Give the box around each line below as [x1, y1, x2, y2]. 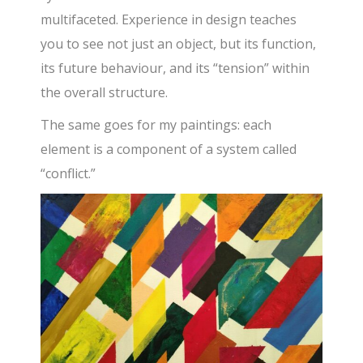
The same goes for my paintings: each [41, 115, 272, 134]
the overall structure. [41, 83, 169, 101]
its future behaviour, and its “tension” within [41, 58, 310, 77]
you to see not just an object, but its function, [41, 34, 317, 53]
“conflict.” [41, 164, 96, 182]
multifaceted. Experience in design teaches [41, 10, 297, 28]
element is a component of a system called [41, 139, 297, 158]
